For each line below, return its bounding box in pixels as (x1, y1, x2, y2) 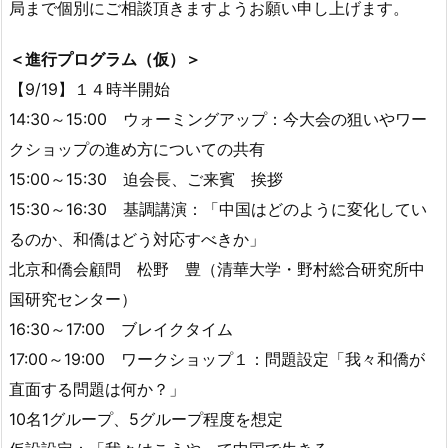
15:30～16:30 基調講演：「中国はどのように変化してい (9, 198, 427, 219)
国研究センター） (9, 288, 137, 309)
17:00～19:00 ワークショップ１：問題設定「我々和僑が (9, 348, 425, 369)
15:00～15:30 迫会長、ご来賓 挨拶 (9, 168, 283, 189)
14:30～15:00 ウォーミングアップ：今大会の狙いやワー (9, 108, 427, 129)
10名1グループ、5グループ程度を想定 (9, 408, 283, 429)
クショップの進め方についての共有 (9, 138, 265, 159)
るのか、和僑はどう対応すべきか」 (9, 228, 265, 249)
